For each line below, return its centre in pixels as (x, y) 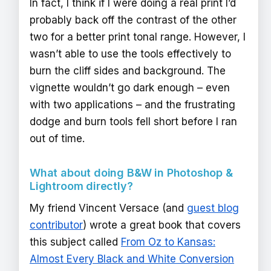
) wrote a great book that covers (162, 225)
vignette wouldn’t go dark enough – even (130, 88)
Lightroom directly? (81, 186)
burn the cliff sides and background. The (128, 71)
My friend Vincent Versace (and (108, 208)
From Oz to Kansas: (168, 242)
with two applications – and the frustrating (132, 105)
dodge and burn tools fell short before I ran (133, 122)
